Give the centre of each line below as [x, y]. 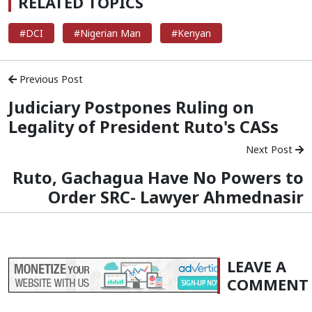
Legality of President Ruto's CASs [143, 127]
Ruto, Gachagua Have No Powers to [158, 178]
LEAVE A [257, 267]
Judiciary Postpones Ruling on [131, 108]
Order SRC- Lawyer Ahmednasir [176, 197]
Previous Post [50, 79]
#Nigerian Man [107, 33]
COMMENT [268, 285]
